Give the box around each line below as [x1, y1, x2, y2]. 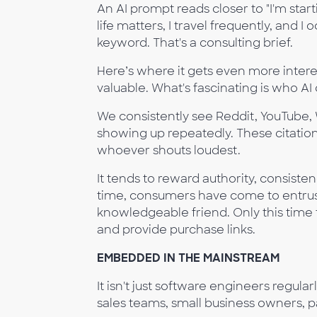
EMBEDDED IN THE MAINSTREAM [97, 250, 279, 265]
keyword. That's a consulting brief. [97, 35, 293, 50]
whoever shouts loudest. [97, 142, 241, 158]
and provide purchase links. [97, 221, 255, 237]
